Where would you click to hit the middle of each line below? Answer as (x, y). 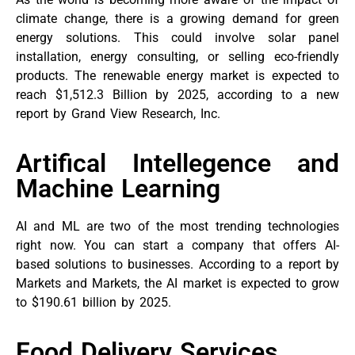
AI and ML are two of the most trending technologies (177, 227)
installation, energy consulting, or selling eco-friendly (177, 56)
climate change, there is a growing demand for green (177, 18)
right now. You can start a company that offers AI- (177, 246)
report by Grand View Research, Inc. (118, 113)
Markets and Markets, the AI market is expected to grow (177, 284)
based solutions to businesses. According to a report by (177, 265)
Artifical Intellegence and (177, 164)
